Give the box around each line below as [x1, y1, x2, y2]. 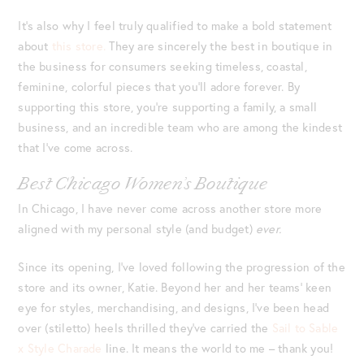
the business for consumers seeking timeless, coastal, [18, 58, 307, 74]
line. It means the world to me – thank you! [102, 340, 334, 357]
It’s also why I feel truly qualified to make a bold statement [18, 17, 332, 33]
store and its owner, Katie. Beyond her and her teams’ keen [18, 279, 332, 296]
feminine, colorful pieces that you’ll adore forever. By [18, 78, 301, 94]
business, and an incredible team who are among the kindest [18, 119, 343, 135]
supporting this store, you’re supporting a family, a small [18, 98, 318, 115]
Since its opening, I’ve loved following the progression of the [18, 259, 345, 275]
